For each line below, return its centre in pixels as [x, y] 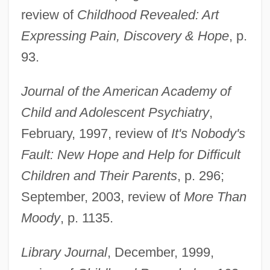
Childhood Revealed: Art [148, 15]
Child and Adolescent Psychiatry [115, 113]
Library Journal [64, 253]
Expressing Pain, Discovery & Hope [125, 36]
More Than [215, 197]
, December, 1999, [160, 253]
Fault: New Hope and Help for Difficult [130, 155]
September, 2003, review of [102, 197]
